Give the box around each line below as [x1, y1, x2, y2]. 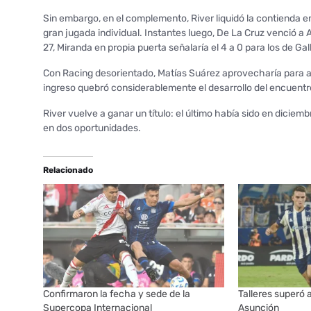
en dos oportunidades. [43, 121, 141, 134]
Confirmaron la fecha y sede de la [43, 288, 190, 301]
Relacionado [43, 165, 93, 175]
